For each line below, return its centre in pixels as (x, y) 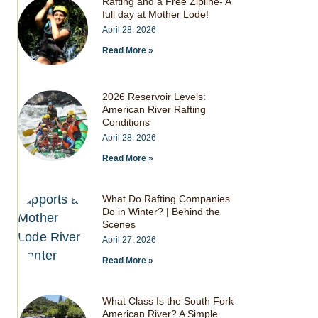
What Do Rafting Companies (166, 199)
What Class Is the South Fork (168, 301)
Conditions (126, 122)
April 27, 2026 (130, 240)
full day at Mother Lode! (156, 14)
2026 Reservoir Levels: (154, 97)
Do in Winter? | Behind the (161, 212)
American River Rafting (154, 110)
